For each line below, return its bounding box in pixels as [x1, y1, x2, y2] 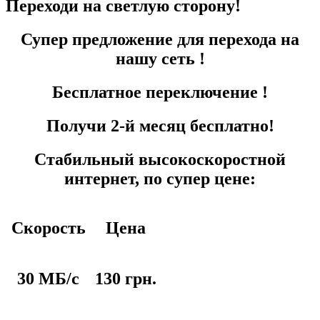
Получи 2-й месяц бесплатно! [46, 116, 274, 135]
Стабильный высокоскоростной [34, 149, 286, 169]
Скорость [11, 219, 86, 238]
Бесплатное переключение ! [52, 82, 268, 101]
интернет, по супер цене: [64, 169, 256, 188]
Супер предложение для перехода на [21, 29, 299, 49]
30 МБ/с [17, 269, 79, 289]
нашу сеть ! [115, 49, 205, 68]
